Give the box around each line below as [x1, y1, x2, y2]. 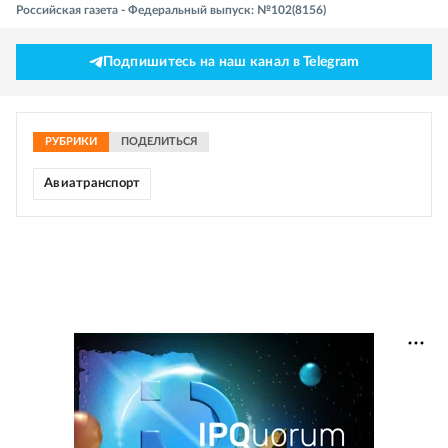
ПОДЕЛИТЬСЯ [121, 136, 197, 148]
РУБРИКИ [45, 136, 97, 148]
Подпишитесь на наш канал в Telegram [102, 55, 360, 70]
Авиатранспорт [44, 177, 141, 191]
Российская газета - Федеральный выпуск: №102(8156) [16, 4, 326, 17]
